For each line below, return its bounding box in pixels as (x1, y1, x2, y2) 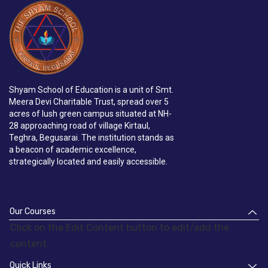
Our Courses (10, 206, 56, 217)
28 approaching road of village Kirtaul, (9, 121, 150, 131)
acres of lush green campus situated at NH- (9, 109, 172, 119)
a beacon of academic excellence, (9, 145, 136, 155)
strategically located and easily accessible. (9, 157, 167, 167)
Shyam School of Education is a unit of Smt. (9, 85, 173, 95)
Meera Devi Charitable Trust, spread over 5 (9, 97, 169, 107)
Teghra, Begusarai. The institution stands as (9, 133, 174, 143)
